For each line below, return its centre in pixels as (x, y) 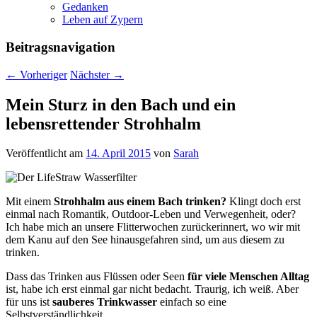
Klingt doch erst (264, 202)
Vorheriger (42, 74)
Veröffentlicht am (46, 154)
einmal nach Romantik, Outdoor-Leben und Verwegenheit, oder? (151, 214)
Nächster (91, 74)
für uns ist (29, 302)
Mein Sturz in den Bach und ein (121, 104)
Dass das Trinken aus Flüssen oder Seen (97, 277)
